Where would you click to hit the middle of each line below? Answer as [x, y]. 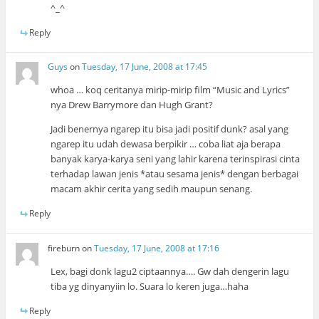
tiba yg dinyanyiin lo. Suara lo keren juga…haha [150, 286]
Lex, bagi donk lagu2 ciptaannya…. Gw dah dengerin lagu [170, 271]
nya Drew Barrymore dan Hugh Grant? [132, 105]
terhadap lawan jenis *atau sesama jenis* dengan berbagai [175, 174]
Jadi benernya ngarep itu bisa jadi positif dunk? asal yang [170, 129]
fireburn [64, 248]
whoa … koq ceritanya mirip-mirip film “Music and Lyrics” [171, 90]
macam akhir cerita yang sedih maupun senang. [152, 189]
